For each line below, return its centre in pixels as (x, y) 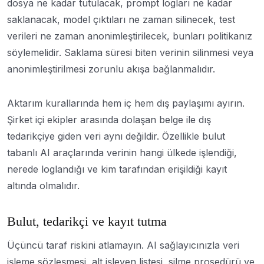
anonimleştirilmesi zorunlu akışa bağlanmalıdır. (111, 69)
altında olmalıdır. (43, 185)
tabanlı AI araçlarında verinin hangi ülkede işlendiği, (122, 152)
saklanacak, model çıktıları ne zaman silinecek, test (121, 19)
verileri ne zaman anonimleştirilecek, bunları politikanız (130, 36)
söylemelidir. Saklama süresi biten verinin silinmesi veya (130, 52)
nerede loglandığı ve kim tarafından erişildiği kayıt (117, 169)
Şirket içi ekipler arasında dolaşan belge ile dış (109, 119)
